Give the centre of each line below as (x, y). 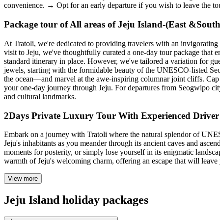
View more (23, 179)
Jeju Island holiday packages (76, 200)
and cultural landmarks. (40, 96)
